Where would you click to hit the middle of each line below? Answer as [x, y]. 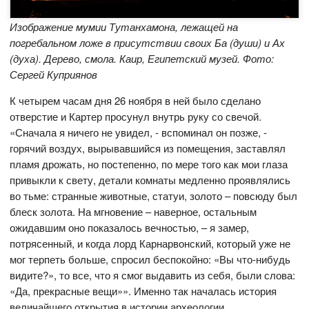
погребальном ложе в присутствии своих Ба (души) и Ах [148, 43]
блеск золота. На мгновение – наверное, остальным [133, 212]
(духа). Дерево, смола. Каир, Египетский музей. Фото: [142, 59]
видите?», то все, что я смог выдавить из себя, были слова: [153, 275]
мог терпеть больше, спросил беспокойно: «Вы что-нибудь [150, 259]
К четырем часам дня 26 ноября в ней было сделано [136, 101]
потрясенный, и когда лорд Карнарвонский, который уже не [150, 243]
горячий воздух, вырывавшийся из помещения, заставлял [148, 148]
